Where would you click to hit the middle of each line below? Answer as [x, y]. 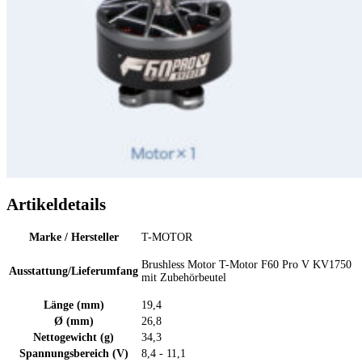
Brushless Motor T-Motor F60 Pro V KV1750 [246, 265]
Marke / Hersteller [74, 238]
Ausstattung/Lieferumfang [74, 271]
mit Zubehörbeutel [184, 278]
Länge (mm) [74, 305]
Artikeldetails [56, 205]
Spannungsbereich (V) [74, 354]
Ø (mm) [74, 322]
